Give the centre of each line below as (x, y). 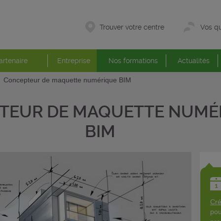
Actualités (193, 61)
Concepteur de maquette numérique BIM (67, 80)
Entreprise (74, 61)
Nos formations (133, 61)
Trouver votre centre (132, 27)
